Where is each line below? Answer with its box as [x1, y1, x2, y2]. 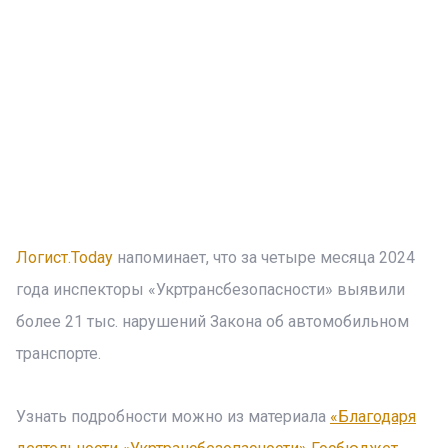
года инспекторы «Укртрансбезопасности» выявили [16, 280, 405, 299]
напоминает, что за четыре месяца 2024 [113, 248, 415, 267]
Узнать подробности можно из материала [16, 407, 330, 426]
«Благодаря [330, 407, 416, 426]
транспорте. [16, 344, 101, 363]
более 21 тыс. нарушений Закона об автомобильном [16, 312, 409, 331]
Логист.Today [16, 248, 113, 267]
